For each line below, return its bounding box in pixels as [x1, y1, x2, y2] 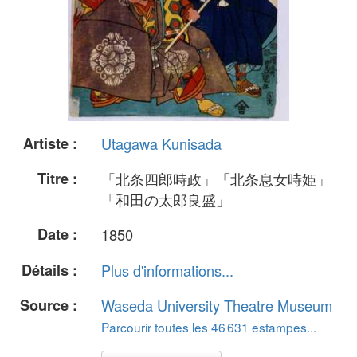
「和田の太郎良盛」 [101, 189, 230, 210]
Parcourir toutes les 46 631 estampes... [101, 317, 316, 335]
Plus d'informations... [101, 259, 233, 280]
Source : [20, 294, 77, 316]
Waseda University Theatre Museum [101, 294, 332, 316]
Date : [37, 224, 77, 245]
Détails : [22, 259, 77, 280]
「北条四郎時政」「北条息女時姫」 [101, 168, 331, 190]
